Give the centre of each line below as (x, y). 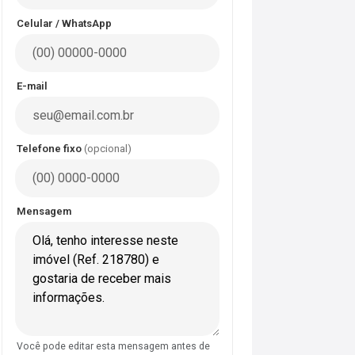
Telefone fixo (50, 148)
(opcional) (108, 148)
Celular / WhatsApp (64, 23)
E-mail (32, 86)
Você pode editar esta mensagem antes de (113, 346)
